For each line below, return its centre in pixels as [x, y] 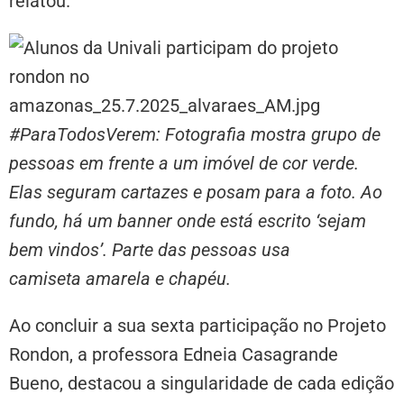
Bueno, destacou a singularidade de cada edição [202, 383]
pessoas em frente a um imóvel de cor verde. [184, 163]
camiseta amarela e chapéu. [120, 278]
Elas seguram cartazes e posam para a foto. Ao [196, 192]
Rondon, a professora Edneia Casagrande [174, 354]
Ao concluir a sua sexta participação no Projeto [197, 325]
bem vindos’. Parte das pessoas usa [150, 249]
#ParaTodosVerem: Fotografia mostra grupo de [195, 134]
